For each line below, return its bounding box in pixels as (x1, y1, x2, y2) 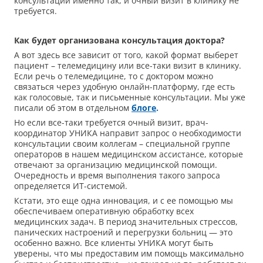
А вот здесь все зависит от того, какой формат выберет (14, 49, 238, 61)
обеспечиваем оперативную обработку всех (14, 205, 194, 217)
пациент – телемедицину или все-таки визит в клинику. (14, 60, 241, 72)
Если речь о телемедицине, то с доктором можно (14, 70, 213, 82)
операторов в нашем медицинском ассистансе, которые (14, 149, 243, 160)
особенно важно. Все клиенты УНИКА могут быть (14, 237, 213, 249)
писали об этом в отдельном (14, 102, 131, 114)
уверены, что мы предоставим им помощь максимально (14, 248, 244, 259)
